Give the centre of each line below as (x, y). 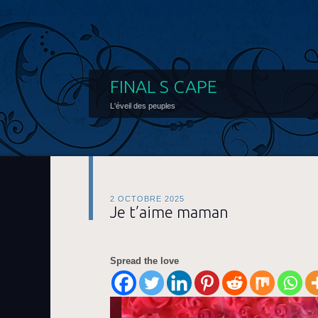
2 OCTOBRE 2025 (147, 199)
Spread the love (144, 261)
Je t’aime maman (169, 212)
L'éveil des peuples (143, 106)
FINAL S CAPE (164, 87)
